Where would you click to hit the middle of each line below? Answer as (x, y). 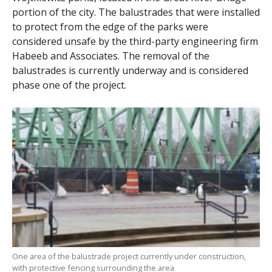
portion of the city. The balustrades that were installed (136, 12)
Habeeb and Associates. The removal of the (110, 56)
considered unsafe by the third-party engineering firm (135, 41)
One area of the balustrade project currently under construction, (129, 257)
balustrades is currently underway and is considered (130, 70)
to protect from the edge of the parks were (110, 27)
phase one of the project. (69, 85)
